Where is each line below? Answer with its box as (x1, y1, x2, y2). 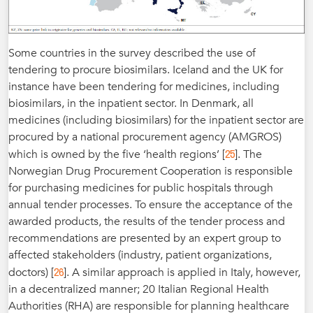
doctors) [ (8, 264, 54, 280)
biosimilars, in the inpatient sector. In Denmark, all (8, 95, 254, 111)
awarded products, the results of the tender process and (8, 213, 285, 229)
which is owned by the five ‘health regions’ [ (8, 146, 225, 162)
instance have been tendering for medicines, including (8, 78, 279, 94)
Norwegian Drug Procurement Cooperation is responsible (8, 163, 293, 179)
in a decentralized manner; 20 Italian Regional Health (8, 281, 269, 297)
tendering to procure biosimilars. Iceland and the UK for (8, 61, 283, 78)
